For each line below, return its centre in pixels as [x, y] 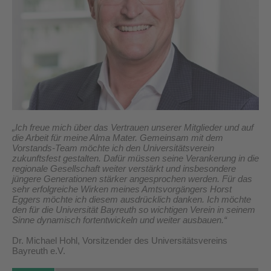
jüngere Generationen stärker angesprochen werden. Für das [132, 178]
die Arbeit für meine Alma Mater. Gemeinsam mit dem [118, 137]
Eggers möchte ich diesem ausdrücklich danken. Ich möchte [132, 199]
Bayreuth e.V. [39, 250]
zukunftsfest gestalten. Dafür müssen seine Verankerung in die [135, 158]
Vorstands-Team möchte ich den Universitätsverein [113, 148]
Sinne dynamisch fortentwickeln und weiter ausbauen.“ [119, 220]
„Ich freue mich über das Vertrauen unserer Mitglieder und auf [133, 127]
